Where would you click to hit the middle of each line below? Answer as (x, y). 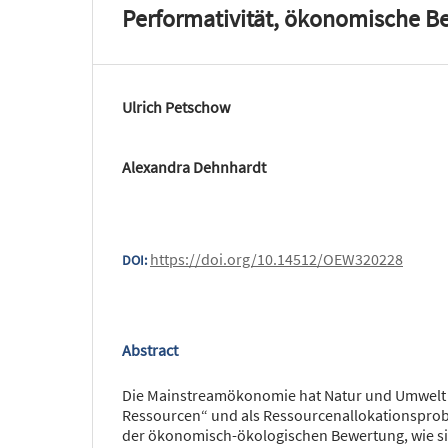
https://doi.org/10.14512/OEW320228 (276, 258)
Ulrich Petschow (176, 106)
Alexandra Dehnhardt (194, 166)
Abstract (150, 349)
